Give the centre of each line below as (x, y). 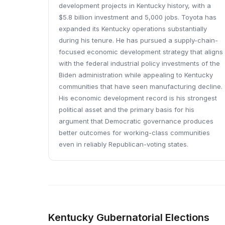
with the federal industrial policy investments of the (139, 63)
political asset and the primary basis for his (127, 109)
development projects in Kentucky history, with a (135, 6)
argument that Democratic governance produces (136, 121)
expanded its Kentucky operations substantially (133, 29)
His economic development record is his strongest (138, 98)
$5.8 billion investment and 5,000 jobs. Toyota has (138, 17)
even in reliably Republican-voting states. (124, 144)
